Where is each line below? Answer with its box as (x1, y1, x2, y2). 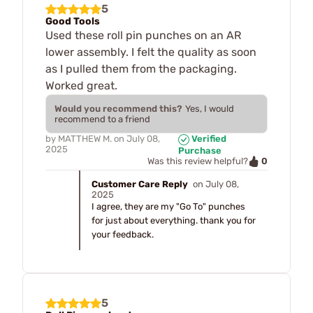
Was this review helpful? (147, 156, 248, 167)
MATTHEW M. (58, 133, 112, 144)
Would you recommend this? (54, 103, 182, 114)
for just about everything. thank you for (92, 215, 256, 226)
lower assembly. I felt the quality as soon (45, 45, 256, 59)
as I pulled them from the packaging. (45, 62, 237, 75)
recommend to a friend (54, 114, 150, 124)
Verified (189, 133, 227, 144)
